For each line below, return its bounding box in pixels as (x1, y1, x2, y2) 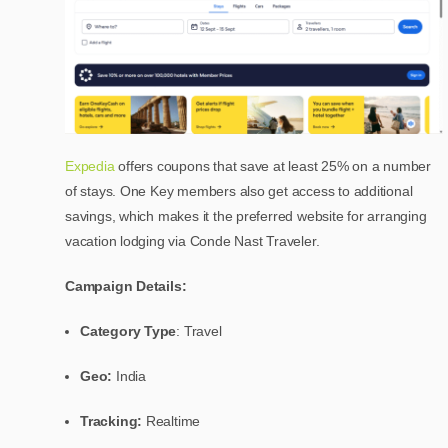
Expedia (65, 158, 115, 175)
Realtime (145, 413, 201, 430)
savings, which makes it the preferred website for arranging (65, 208, 427, 225)
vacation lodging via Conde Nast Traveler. (65, 233, 324, 250)
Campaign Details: (65, 278, 187, 295)
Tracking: (80, 413, 146, 430)
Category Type (80, 323, 177, 340)
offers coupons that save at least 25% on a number (114, 158, 432, 175)
